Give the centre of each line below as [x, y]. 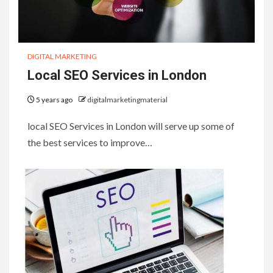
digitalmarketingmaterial [127, 99]
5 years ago [54, 99]
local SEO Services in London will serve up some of [131, 126]
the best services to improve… [90, 142]
